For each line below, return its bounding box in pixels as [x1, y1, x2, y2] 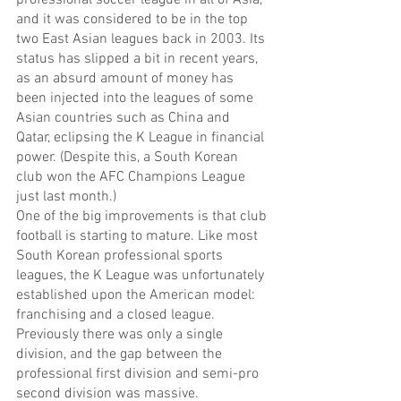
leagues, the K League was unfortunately [16, 266, 268, 285]
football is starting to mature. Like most [16, 226, 261, 245]
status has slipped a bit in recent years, [16, 49, 261, 68]
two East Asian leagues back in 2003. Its [16, 30, 269, 48]
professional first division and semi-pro [16, 364, 262, 383]
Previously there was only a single [16, 325, 226, 344]
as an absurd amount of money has [16, 69, 237, 88]
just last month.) [16, 187, 116, 206]
